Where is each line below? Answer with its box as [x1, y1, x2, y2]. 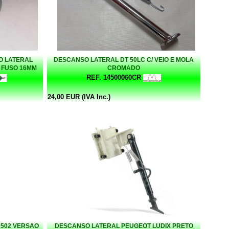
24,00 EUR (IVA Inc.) [48, 93, 110, 101]
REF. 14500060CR [86, 73, 141, 81]
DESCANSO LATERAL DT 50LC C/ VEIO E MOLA [54, 56, 194, 63]
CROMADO [107, 64, 140, 72]
